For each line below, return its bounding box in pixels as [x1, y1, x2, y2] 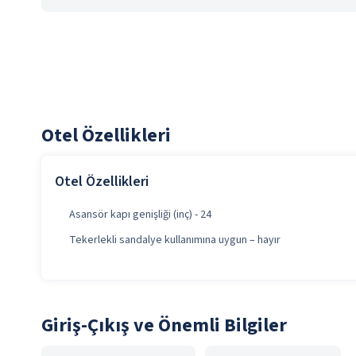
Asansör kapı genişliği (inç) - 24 [69, 207, 211, 222]
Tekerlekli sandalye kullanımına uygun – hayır [69, 232, 281, 248]
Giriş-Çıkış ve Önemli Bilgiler [41, 311, 287, 339]
